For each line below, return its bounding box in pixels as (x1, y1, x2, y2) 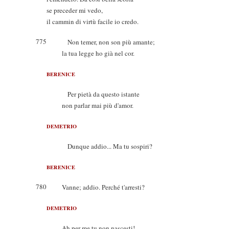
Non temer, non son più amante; (62, 37, 155, 47)
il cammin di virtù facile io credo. (47, 17, 139, 26)
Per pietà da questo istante (62, 89, 140, 99)
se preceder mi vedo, (47, 6, 103, 15)
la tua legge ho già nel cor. (62, 49, 134, 58)
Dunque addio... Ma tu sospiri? (62, 142, 152, 151)
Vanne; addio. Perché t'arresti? (62, 182, 145, 192)
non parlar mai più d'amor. (62, 101, 133, 110)
